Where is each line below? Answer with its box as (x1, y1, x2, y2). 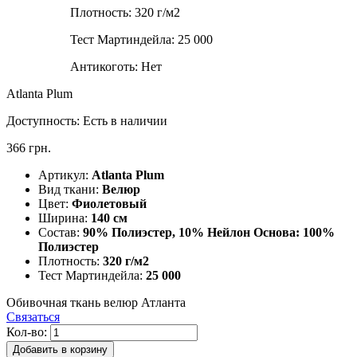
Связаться (6, 309, 60, 324)
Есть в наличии (83, 113, 167, 127)
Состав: (38, 225, 83, 239)
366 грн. (6, 140, 51, 155)
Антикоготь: (70, 59, 141, 73)
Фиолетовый (72, 196, 147, 210)
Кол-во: (6, 324, 47, 339)
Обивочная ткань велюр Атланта (6, 295, 186, 309)
